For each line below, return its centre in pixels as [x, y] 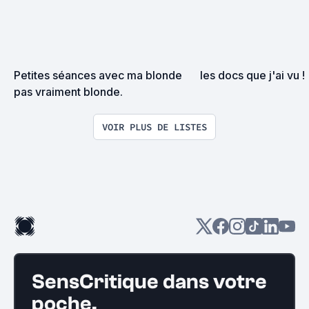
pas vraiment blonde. [68, 92]
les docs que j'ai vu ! [252, 75]
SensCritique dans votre [149, 282]
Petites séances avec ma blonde [98, 75]
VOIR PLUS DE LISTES [154, 127]
